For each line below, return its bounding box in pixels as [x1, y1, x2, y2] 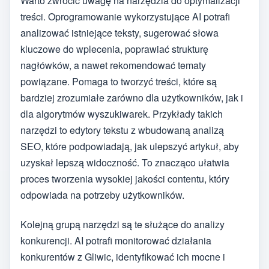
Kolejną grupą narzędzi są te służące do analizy [20, 217, 225, 231]
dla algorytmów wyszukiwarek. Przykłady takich [20, 107, 223, 121]
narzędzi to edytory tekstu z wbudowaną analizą [20, 123, 224, 138]
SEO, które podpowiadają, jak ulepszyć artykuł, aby [20, 139, 239, 154]
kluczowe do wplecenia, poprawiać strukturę [20, 42, 208, 56]
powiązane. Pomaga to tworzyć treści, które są [20, 74, 217, 89]
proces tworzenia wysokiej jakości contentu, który [20, 172, 229, 186]
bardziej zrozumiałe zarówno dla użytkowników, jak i [20, 91, 243, 105]
